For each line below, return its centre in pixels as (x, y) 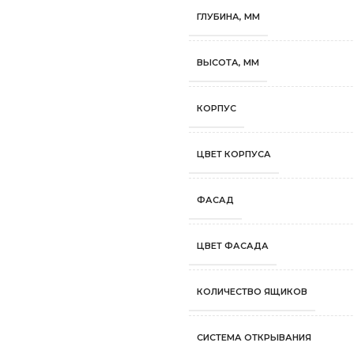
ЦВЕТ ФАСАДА (233, 246)
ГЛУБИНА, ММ (228, 17)
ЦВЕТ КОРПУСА (234, 154)
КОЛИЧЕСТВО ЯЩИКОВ (252, 292)
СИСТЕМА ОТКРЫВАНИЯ (254, 337)
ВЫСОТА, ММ (228, 62)
